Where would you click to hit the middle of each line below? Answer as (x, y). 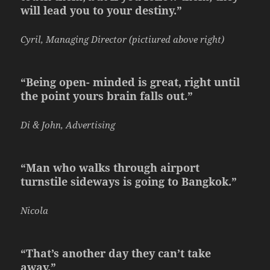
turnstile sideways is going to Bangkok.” (129, 181)
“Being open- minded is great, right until (130, 82)
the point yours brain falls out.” (107, 96)
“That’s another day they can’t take (116, 253)
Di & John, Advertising (68, 124)
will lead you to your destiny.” (102, 10)
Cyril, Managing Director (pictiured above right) (123, 39)
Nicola (35, 210)
